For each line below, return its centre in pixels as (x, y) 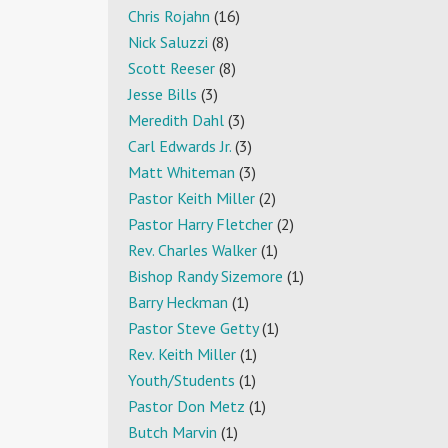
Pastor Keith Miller (191, 198)
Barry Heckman (178, 302)
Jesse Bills (162, 94)
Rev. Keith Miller (182, 354)
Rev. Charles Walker (192, 250)
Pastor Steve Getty (193, 328)
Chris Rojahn (169, 16)
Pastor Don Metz (186, 406)
